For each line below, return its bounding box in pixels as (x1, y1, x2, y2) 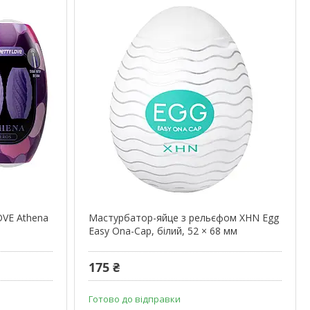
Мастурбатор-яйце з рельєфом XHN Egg (88, 211, 279, 225)
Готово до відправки (88, 292, 181, 305)
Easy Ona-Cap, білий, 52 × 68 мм (88, 224, 237, 238)
